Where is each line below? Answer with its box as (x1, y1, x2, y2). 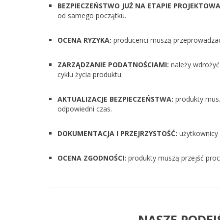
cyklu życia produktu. (57, 70, 123, 79)
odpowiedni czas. (57, 104, 112, 113)
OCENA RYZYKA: (57, 35, 111, 45)
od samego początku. (57, 11, 126, 20)
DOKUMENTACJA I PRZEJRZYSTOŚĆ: (57, 129, 177, 138)
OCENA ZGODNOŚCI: (57, 153, 126, 163)
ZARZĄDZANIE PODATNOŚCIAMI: (57, 60, 169, 69)
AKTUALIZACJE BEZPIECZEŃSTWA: (57, 94, 173, 104)
